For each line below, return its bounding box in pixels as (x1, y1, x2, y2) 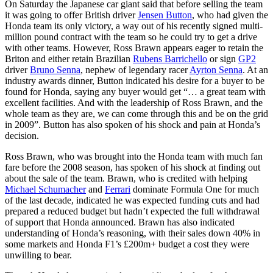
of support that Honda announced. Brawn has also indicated (5, 216, 235, 227)
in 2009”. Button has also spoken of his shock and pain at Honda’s (5, 119, 260, 130)
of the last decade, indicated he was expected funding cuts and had (5, 194, 260, 205)
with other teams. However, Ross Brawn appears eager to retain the (5, 42, 263, 53)
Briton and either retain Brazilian (5, 53, 133, 64)
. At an (243, 64, 268, 75)
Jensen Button (138, 9, 192, 20)
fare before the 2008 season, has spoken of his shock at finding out (5, 161, 260, 172)
